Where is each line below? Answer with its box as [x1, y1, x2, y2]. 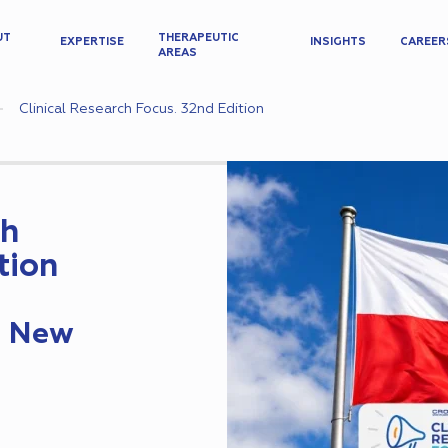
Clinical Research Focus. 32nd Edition [19, 101, 264, 116]
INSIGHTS [309, 35, 366, 47]
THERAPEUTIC [158, 31, 240, 43]
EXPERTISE [60, 35, 125, 47]
